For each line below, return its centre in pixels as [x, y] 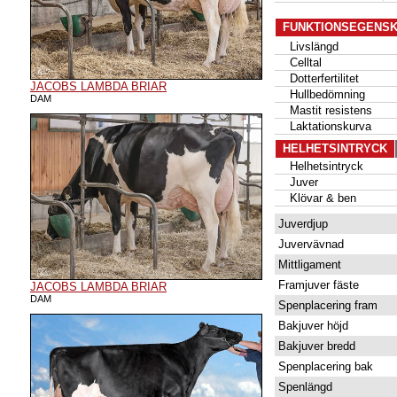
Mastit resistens [324, 110]
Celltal [299, 62]
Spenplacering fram [326, 305]
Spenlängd [304, 387]
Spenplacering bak [324, 366]
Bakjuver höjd [311, 326]
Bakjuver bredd [315, 346]
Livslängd [307, 47]
